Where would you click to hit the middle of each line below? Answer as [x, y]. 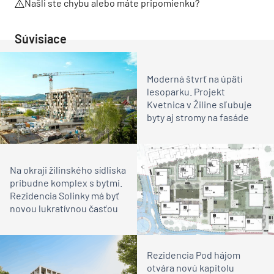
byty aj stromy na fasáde [198, 117]
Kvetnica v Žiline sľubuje [199, 105]
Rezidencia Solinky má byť [65, 196]
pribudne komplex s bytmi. [66, 183]
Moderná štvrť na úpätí [194, 79]
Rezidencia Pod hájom [194, 255]
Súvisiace [41, 39]
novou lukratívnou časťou [64, 209]
